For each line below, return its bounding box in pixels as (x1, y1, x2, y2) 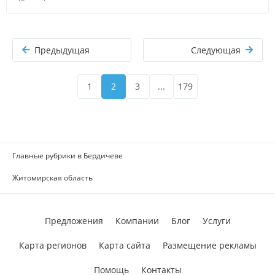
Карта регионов (18, 239, 87, 251)
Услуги (202, 215, 231, 227)
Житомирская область (12, 172, 93, 183)
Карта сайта (98, 239, 150, 251)
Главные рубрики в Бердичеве (12, 150, 123, 161)
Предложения (44, 215, 103, 227)
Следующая (191, 44, 241, 56)
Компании (115, 215, 159, 227)
